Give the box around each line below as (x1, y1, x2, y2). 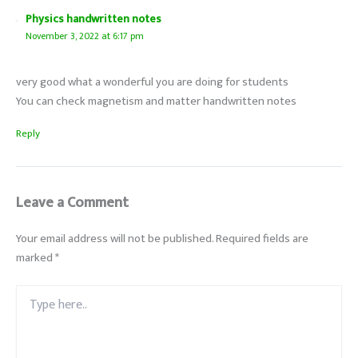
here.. (15, 298, 43, 317)
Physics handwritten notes (25, 9, 161, 29)
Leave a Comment (16, 189, 129, 215)
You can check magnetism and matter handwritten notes (16, 92, 296, 112)
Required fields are (216, 229, 308, 249)
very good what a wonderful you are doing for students (16, 73, 288, 93)
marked (16, 248, 55, 268)
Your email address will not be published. (16, 229, 213, 249)
